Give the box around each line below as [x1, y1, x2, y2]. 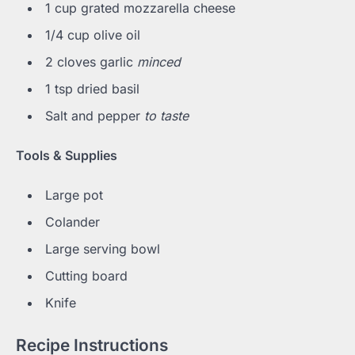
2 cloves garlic [45, 53, 137, 70]
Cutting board [45, 268, 128, 284]
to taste [144, 107, 189, 124]
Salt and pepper [45, 107, 144, 124]
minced [137, 53, 181, 70]
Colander [45, 214, 100, 231]
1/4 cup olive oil [45, 26, 140, 43]
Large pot [45, 187, 103, 204]
